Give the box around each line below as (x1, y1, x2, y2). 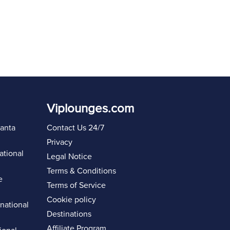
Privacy (47, 137, 72, 147)
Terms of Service (47, 180, 106, 190)
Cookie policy (47, 195, 96, 205)
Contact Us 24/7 (47, 123, 104, 133)
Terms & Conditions (47, 166, 116, 176)
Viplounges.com (47, 101, 134, 116)
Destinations (47, 209, 91, 219)
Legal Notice (47, 151, 92, 162)
